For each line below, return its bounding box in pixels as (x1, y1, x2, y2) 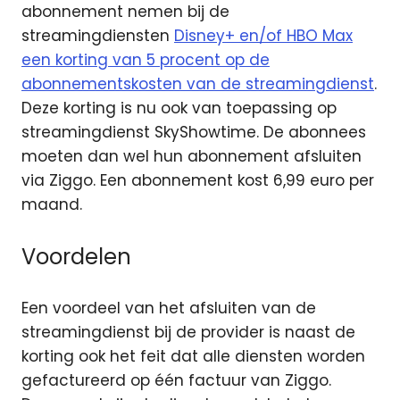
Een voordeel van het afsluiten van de (21, 297, 316, 320)
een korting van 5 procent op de (21, 49, 270, 71)
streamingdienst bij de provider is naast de (21, 321, 355, 344)
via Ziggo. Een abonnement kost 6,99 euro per (21, 170, 374, 192)
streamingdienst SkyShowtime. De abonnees (21, 121, 366, 144)
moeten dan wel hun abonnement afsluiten (21, 146, 362, 168)
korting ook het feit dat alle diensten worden (21, 346, 365, 368)
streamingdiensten (21, 25, 174, 47)
